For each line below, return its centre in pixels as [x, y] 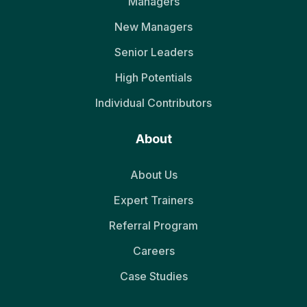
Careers [153, 250]
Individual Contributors [153, 102]
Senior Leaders [153, 52]
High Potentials [153, 77]
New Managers [153, 26]
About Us [153, 174]
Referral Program [153, 225]
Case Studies [153, 276]
